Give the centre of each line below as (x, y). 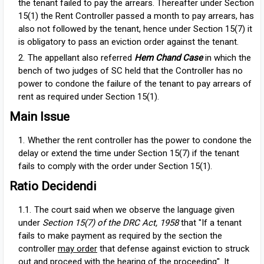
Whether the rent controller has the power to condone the (140, 141)
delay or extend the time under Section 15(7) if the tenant (129, 154)
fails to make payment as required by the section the (120, 236)
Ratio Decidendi (55, 187)
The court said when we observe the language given (134, 210)
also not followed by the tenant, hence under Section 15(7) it (135, 29)
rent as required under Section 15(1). (89, 97)
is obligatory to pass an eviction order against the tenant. (128, 42)
